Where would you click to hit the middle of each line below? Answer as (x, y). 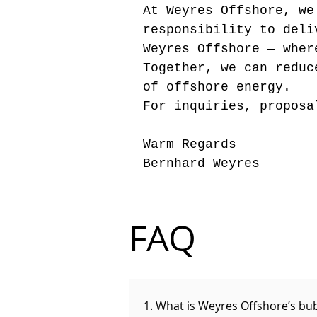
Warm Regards (190, 144)
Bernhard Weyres (201, 163)
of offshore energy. (217, 87)
